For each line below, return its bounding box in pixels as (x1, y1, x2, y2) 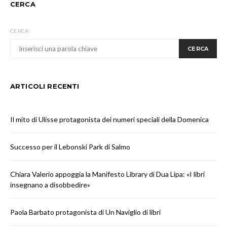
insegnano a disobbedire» (10, 180, 90, 189)
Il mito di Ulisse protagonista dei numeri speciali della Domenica (10, 115, 209, 124)
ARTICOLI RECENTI (10, 82, 80, 90)
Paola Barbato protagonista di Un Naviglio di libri (10, 207, 162, 216)
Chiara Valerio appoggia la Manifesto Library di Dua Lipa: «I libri (10, 169, 205, 178)
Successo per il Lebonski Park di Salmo (10, 142, 130, 151)
